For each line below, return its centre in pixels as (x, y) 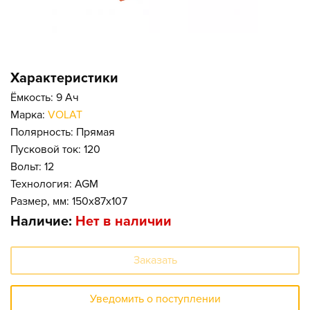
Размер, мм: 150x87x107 (69, 201)
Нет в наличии (124, 221)
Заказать (155, 260)
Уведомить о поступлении (155, 299)
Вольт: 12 (32, 167)
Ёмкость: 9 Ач (45, 98)
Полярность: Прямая (63, 132)
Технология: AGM (54, 184)
